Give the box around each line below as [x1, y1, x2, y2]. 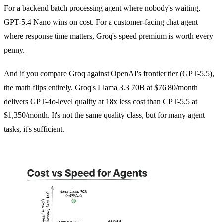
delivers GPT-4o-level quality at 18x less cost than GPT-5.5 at [4, 97, 197, 106]
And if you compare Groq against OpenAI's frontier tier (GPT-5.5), [4, 69, 214, 78]
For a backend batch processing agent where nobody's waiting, [4, 4, 200, 13]
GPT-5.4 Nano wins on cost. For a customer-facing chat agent [4, 18, 198, 27]
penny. [4, 46, 25, 55]
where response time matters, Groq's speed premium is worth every [4, 32, 213, 41]
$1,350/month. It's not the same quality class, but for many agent [4, 111, 205, 120]
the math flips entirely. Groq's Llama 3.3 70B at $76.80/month [4, 83, 198, 92]
